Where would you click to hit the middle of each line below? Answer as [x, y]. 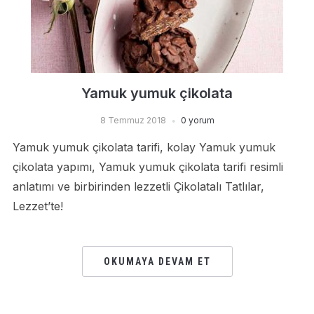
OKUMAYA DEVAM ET [157, 261]
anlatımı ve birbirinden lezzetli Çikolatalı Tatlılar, [138, 186]
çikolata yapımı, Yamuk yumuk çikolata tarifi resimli [148, 167]
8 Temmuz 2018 [133, 120]
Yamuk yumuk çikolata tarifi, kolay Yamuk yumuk [144, 147]
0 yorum [197, 120]
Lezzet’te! [37, 206]
